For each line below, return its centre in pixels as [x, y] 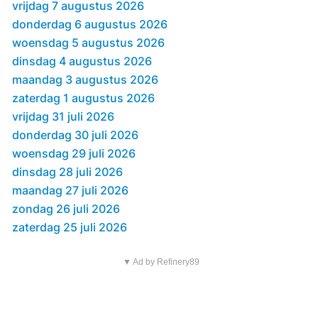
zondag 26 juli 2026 [66, 209]
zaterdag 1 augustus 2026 [83, 98]
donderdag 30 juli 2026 [75, 135]
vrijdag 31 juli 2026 [63, 117]
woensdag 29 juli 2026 [74, 154]
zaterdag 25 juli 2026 [70, 227]
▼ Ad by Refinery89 [161, 262]
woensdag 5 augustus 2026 [88, 43]
